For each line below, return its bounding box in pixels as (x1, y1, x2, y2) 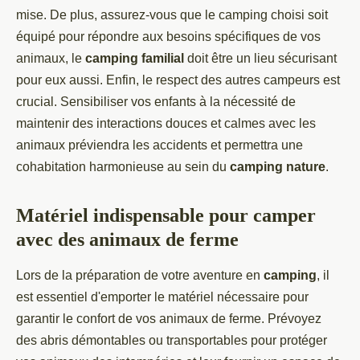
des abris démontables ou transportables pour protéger (16, 333, 327, 347)
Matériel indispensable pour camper (16, 205, 316, 226)
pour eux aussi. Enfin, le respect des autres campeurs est (16, 73, 340, 87)
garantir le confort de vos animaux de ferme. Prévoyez (16, 312, 321, 325)
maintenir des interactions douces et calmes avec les (16, 117, 316, 130)
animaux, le (16, 51, 85, 65)
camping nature (230, 160, 325, 174)
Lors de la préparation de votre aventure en (16, 268, 264, 282)
